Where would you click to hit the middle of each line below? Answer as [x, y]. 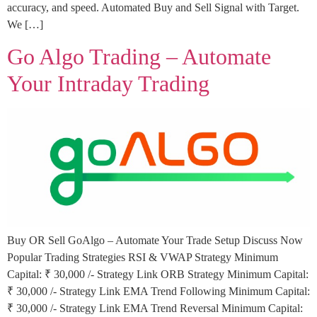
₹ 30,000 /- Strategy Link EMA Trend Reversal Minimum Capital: [155, 308]
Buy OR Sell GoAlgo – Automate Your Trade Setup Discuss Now [155, 240]
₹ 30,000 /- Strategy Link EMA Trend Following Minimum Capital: [158, 291]
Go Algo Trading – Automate [139, 57]
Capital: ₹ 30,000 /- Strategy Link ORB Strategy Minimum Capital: [158, 274]
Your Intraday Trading [108, 84]
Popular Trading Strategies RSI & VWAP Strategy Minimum [143, 257]
